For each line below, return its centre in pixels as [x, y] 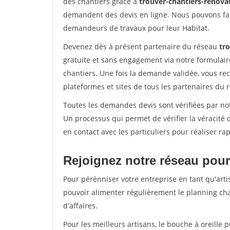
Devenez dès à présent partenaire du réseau [141, 46]
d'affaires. [80, 206]
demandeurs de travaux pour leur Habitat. [136, 28]
